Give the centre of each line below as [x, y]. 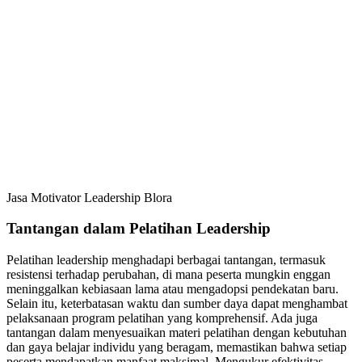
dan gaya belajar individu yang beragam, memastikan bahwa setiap [177, 347]
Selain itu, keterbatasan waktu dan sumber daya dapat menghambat [177, 304]
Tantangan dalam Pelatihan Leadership [139, 229]
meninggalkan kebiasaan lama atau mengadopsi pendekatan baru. [173, 289]
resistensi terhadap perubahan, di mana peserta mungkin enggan [168, 275]
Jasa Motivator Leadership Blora [89, 197]
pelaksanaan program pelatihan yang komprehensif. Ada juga [162, 318]
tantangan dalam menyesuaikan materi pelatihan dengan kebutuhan [177, 333]
